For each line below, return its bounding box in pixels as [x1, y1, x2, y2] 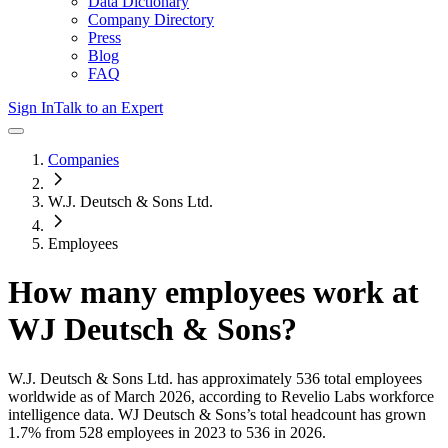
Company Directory [88, 11, 214, 28]
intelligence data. [8, 405, 114, 423]
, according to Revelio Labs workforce [191, 387, 434, 405]
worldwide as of [8, 387, 110, 405]
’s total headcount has [246, 405, 385, 423]
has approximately [173, 369, 292, 387]
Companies [48, 151, 119, 168]
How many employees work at [8, 274, 419, 311]
